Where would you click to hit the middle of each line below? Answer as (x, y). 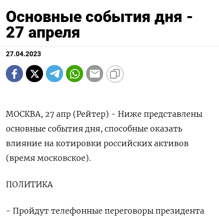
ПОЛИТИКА (29, 185)
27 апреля (43, 33)
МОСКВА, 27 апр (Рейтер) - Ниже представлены (104, 114)
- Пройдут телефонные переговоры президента (105, 211)
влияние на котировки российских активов (97, 143)
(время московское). (48, 158)
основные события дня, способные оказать (94, 129)
